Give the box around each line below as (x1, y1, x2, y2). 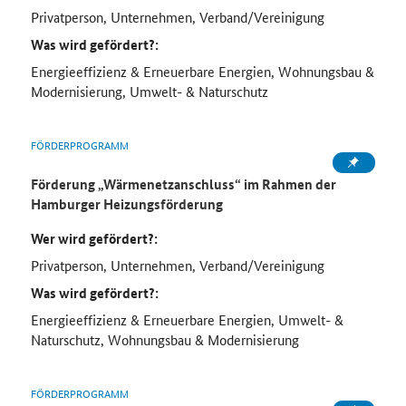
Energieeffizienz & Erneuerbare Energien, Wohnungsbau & (30, 62, 374, 82)
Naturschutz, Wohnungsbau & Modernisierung (30, 330, 299, 350)
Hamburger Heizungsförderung (30, 194, 223, 215)
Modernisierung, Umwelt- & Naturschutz (30, 82, 268, 101)
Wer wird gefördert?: (30, 228, 158, 249)
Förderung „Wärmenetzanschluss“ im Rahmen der (30, 174, 336, 195)
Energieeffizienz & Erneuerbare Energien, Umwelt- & (30, 310, 343, 330)
